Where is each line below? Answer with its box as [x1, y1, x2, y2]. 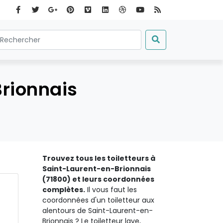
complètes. [42, 185, 85, 195]
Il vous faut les [85, 185, 137, 195]
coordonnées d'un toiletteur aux [42, 195, 154, 205]
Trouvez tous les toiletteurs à [42, 153, 155, 163]
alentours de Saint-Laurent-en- [42, 206, 153, 216]
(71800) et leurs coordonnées [42, 174, 154, 184]
